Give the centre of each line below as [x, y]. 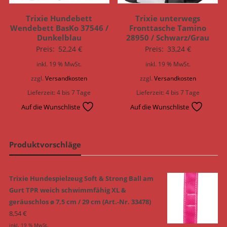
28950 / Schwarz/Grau [168, 37]
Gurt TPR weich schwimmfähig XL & [67, 190]
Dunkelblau [59, 37]
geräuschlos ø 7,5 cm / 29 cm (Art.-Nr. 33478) [80, 201]
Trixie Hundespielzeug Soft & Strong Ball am [81, 178]
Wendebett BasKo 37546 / [59, 28]
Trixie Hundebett [59, 18]
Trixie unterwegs [168, 18]
